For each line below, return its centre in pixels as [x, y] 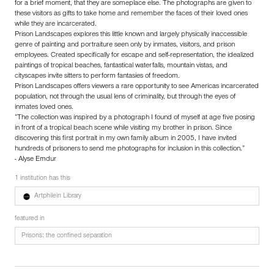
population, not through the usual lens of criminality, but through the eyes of [125, 97]
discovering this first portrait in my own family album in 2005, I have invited [126, 139]
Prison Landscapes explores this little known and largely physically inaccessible [131, 35]
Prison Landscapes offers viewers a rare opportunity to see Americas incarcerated [137, 87]
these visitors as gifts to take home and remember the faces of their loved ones [131, 14]
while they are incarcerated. [56, 24]
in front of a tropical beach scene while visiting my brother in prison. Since [123, 128]
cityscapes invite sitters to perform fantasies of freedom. [97, 76]
